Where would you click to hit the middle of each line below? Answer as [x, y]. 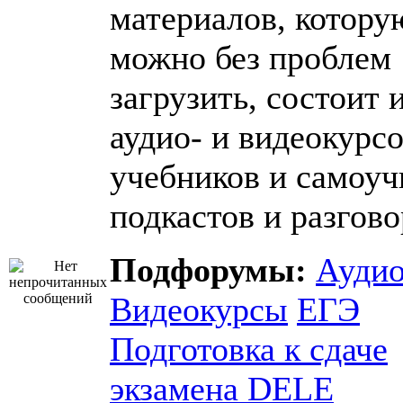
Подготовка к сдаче [249, 349]
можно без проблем [251, 58]
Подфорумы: [213, 270]
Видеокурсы [199, 309]
